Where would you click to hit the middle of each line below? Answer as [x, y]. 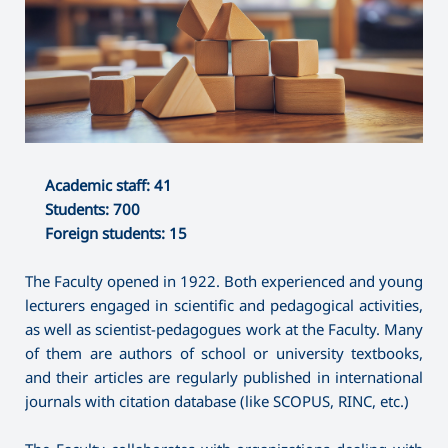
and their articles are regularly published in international [224, 376]
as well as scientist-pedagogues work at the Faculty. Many [224, 328]
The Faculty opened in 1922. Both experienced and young [224, 280]
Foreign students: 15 [116, 232]
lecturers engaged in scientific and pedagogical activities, [224, 304]
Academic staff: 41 [108, 184]
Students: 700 [92, 208]
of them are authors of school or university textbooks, [224, 352]
